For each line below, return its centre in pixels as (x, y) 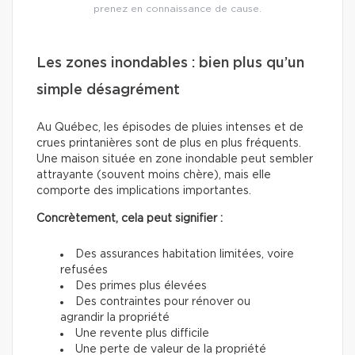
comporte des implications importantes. (144, 191)
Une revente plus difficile (142, 334)
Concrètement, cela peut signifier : (130, 219)
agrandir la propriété (115, 318)
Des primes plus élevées (141, 286)
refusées (84, 271)
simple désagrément (108, 91)
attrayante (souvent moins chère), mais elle (154, 176)
